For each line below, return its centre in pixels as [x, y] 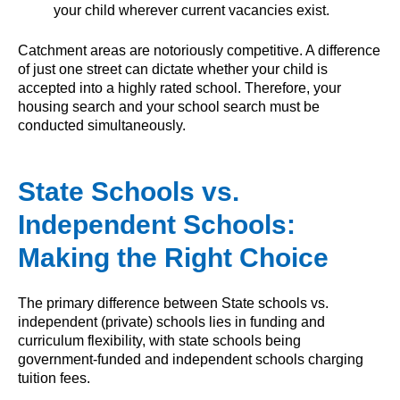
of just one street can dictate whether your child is [173, 69]
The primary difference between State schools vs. [173, 304]
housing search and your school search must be [169, 106]
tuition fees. [54, 379]
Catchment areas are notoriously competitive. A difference [199, 50]
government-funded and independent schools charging [191, 360]
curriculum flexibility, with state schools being [159, 341]
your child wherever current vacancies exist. [192, 10]
